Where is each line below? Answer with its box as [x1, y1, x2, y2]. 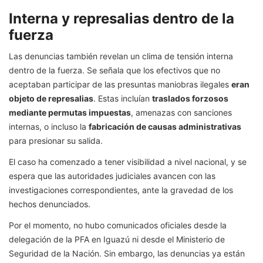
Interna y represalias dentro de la [9, 10, 234, 28]
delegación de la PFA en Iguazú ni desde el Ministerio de [9, 234, 225, 245]
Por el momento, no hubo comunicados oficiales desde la [9, 220, 227, 231]
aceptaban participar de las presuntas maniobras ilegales [9, 79, 231, 90]
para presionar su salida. [9, 136, 103, 146]
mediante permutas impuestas [9, 107, 131, 118]
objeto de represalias [9, 93, 93, 104]
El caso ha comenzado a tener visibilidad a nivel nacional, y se [9, 157, 247, 167]
